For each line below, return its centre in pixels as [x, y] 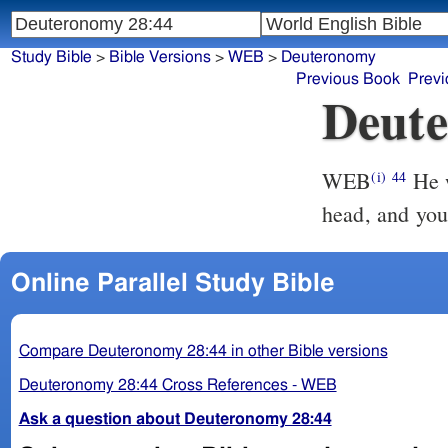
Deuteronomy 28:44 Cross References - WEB [177, 384]
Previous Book [348, 79]
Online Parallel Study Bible [172, 283]
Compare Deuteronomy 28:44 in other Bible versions [203, 350]
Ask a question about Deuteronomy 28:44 [175, 418]
